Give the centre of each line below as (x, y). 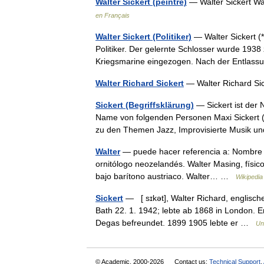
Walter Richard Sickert (140, 83)
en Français (113, 15)
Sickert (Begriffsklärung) (145, 105)
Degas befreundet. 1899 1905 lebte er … (176, 223)
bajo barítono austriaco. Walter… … (166, 176)
